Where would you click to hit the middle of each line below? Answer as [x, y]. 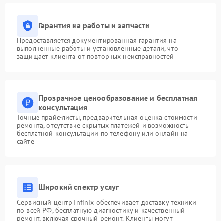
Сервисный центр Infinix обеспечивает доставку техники [107, 202]
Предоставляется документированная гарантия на [97, 40]
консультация [63, 107]
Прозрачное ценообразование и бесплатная [118, 97]
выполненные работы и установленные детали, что [97, 48]
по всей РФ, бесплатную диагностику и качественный [101, 210]
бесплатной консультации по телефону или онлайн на [103, 133]
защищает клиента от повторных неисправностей [95, 56]
